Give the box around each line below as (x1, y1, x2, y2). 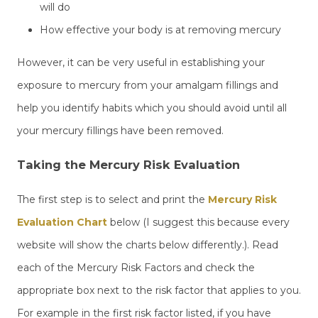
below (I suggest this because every (107, 215, 290, 229)
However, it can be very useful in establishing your (17, 55, 265, 69)
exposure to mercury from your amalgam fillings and (17, 78, 278, 92)
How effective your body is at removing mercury (40, 23, 281, 36)
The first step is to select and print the (17, 192, 208, 206)
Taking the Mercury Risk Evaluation (17, 158, 240, 172)
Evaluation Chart (17, 215, 107, 229)
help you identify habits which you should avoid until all (17, 101, 287, 114)
